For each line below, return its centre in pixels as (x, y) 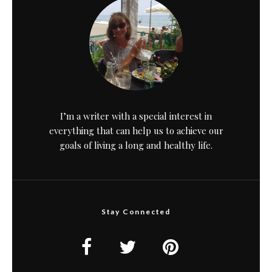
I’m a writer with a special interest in (136, 116)
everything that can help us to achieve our (136, 130)
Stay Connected (136, 211)
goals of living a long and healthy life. (136, 145)
